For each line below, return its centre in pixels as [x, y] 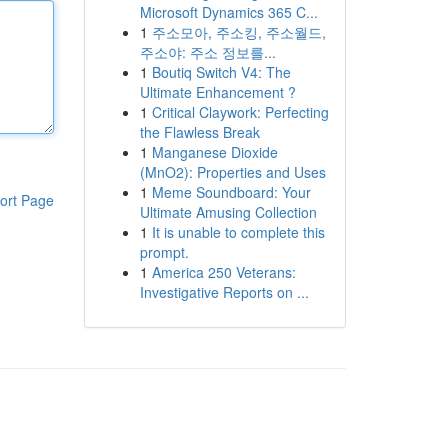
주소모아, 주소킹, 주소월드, [238, 32]
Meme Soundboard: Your [231, 192]
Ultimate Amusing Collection [228, 212]
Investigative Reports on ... [224, 292]
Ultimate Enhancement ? [217, 92]
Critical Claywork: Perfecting [240, 112]
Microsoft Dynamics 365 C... [228, 12]
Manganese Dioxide [214, 152]
